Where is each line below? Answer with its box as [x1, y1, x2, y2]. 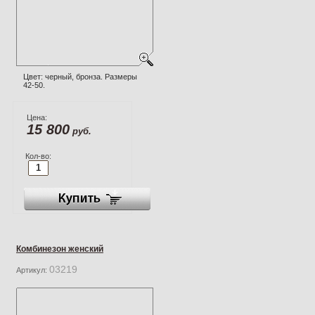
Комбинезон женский [16, 243, 103, 254]
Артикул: [16, 265, 49, 274]
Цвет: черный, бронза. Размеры [23, 72, 137, 81]
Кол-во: [25, 151, 51, 160]
